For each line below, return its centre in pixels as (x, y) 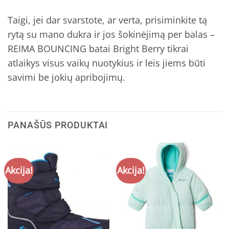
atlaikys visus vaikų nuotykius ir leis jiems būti (107, 63)
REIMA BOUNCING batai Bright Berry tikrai (98, 48)
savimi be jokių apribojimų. (66, 77)
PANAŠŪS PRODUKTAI (58, 125)
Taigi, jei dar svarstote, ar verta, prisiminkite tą (107, 20)
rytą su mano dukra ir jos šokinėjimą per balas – (111, 34)
